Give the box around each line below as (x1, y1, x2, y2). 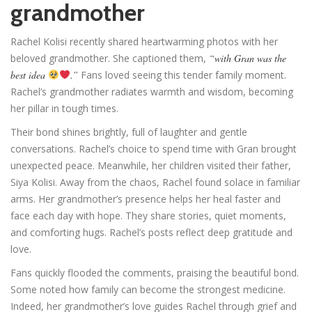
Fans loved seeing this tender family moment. (77, 68, 286, 81)
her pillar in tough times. (10, 101, 118, 115)
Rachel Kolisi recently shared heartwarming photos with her (10, 34, 278, 48)
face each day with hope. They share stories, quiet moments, (10, 208, 286, 222)
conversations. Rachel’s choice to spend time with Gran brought (10, 141, 297, 155)
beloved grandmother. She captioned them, (10, 51, 209, 65)
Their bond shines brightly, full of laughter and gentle (10, 125, 247, 139)
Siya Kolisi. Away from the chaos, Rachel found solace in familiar (10, 175, 300, 189)
